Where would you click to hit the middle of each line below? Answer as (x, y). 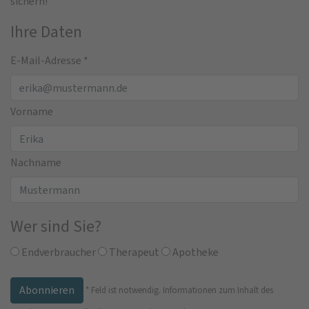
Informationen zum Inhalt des (218, 290)
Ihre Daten (46, 32)
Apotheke (195, 252)
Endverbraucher (58, 252)
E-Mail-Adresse (47, 61)
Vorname (32, 112)
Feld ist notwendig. (126, 290)
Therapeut (133, 252)
